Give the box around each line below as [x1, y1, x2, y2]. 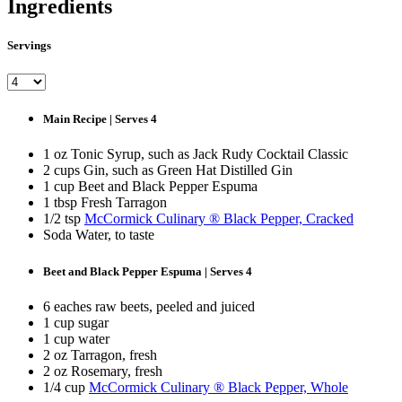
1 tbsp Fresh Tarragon [43, 195, 167, 210]
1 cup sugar [43, 315, 109, 331]
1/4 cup [43, 380, 89, 396]
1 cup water [43, 331, 109, 347]
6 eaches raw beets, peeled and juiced [43, 299, 255, 315]
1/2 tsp [43, 211, 84, 226]
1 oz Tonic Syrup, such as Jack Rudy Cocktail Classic [43, 146, 348, 162]
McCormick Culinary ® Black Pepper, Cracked [84, 211, 354, 226]
